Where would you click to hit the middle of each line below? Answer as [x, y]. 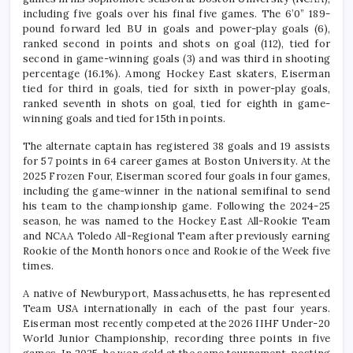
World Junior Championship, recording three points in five [176, 338]
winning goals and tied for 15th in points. [124, 118]
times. [39, 266]
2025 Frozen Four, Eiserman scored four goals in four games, [176, 176]
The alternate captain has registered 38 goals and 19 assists [176, 146]
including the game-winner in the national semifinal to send [176, 191]
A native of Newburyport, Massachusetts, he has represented [176, 293]
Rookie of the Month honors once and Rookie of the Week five [176, 251]
